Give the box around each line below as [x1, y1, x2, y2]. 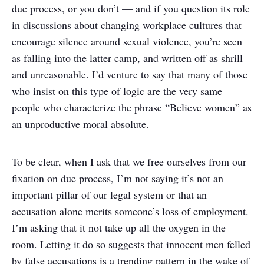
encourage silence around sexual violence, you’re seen [12, 34, 242, 48]
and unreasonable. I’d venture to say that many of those [12, 67, 247, 81]
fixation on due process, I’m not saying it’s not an [12, 171, 223, 185]
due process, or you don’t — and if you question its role [12, 1, 250, 15]
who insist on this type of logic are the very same [12, 84, 222, 98]
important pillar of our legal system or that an [12, 187, 207, 202]
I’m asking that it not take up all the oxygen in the [12, 220, 226, 235]
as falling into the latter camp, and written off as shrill [12, 51, 243, 65]
